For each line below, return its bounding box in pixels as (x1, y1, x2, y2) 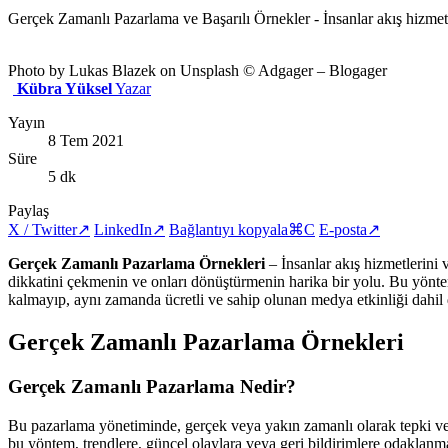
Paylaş (8, 202, 49, 220)
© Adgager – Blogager (243, 62, 387, 80)
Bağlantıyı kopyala (169, 221, 288, 239)
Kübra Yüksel (17, 80, 112, 98)
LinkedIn (94, 221, 152, 239)
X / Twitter (8, 221, 77, 239)
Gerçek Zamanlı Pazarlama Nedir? (8, 375, 296, 397)
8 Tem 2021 (48, 132, 124, 150)
